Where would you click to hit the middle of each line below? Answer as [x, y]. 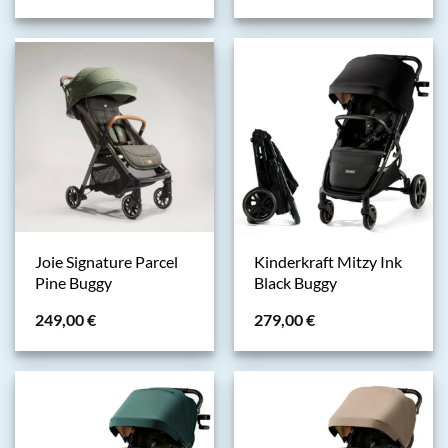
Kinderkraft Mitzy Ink [327, 261]
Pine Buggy [73, 282]
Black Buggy [295, 282]
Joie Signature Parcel [106, 261]
